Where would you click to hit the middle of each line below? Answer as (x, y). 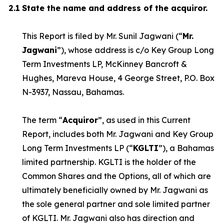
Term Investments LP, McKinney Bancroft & (104, 64)
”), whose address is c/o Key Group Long (135, 50)
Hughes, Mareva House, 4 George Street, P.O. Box (118, 78)
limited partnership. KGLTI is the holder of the (109, 162)
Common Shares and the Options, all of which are (116, 176)
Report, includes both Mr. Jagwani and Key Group (118, 134)
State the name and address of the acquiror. (115, 8)
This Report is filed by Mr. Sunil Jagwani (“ (102, 36)
